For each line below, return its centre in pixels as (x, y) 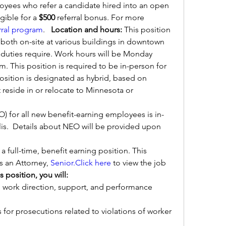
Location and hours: (88, 30)
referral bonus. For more (101, 17)
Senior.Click (72, 163)
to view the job (138, 163)
